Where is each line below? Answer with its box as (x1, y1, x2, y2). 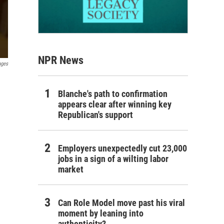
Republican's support (58, 109, 133, 120)
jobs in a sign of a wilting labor (58, 153, 168, 164)
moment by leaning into (58, 207, 143, 218)
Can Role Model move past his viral (58, 197, 185, 208)
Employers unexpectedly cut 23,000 (58, 142, 187, 153)
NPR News (38, 53, 83, 66)
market (58, 163, 83, 174)
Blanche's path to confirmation (58, 88, 167, 99)
